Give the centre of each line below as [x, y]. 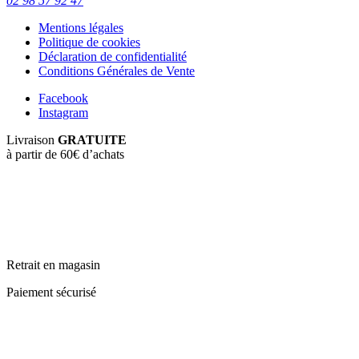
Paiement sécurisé [51, 292]
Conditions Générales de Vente [117, 71]
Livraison [32, 140]
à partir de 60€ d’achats [65, 155]
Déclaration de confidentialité [113, 57]
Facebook [63, 99]
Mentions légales [81, 28]
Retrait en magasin [53, 265]
